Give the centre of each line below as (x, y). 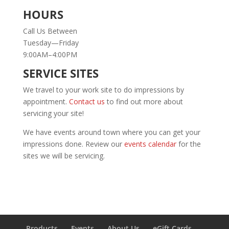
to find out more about (144, 101)
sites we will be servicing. (64, 156)
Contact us (87, 101)
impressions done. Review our (73, 144)
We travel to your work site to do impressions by (103, 90)
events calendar (150, 144)
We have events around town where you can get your (111, 132)
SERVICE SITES (61, 73)
